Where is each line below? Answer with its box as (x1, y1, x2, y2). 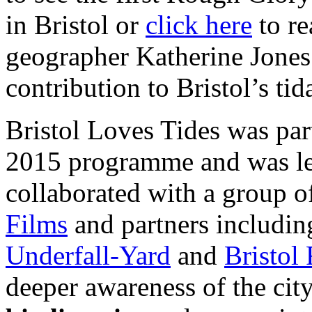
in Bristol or (6, 9, 146, 40)
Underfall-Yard (6, 240, 171, 270)
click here (146, 9, 252, 40)
